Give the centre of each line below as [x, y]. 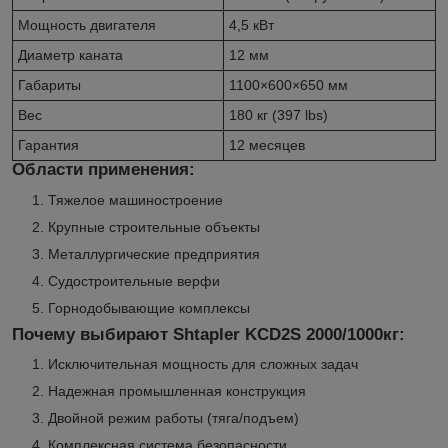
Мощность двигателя [87, 24]
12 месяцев [267, 144]
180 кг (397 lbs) [278, 114]
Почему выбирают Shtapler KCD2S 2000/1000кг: [208, 334]
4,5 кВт [251, 24]
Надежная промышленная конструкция [177, 391]
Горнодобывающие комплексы [149, 307]
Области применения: [103, 169]
